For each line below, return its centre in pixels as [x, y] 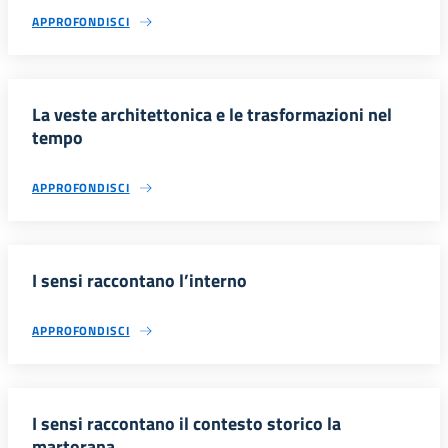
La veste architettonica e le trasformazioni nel [212, 115]
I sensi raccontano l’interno [139, 281]
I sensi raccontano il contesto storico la [186, 424]
